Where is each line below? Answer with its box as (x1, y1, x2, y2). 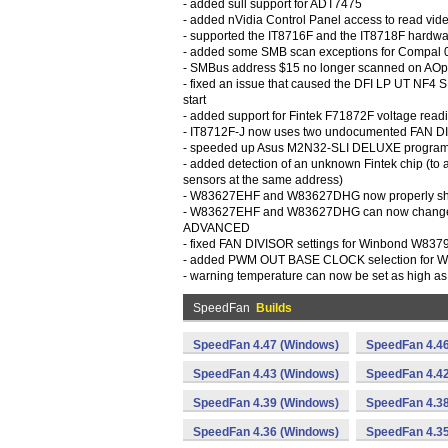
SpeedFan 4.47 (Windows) (193, 338, 339, 352)
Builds (256, 301, 292, 315)
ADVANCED (183, 221, 250, 235)
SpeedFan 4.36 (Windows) (193, 425, 339, 439)
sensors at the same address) (183, 173, 343, 187)
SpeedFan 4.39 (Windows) (193, 396, 339, 410)
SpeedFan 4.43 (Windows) (193, 367, 339, 381)
